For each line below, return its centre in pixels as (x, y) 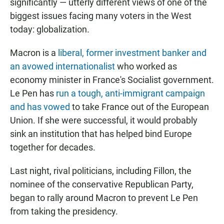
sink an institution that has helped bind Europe (101, 133)
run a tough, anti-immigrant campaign (130, 93)
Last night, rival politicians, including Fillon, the (101, 170)
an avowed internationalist (62, 66)
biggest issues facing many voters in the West (101, 15)
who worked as (146, 66)
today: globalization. (50, 29)
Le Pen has (33, 93)
